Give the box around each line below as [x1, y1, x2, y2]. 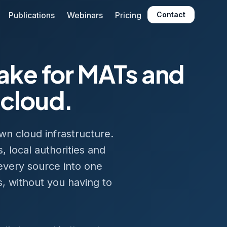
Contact [157, 10, 185, 19]
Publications [9, 10, 55, 20]
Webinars [67, 10, 103, 20]
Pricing [115, 10, 141, 20]
